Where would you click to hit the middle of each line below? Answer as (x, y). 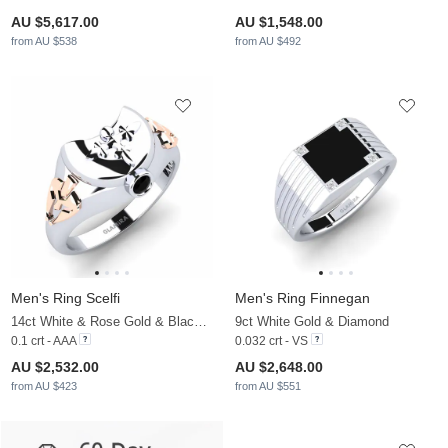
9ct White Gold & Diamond (312, 322)
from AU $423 (44, 386)
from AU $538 (44, 41)
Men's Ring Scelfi (65, 298)
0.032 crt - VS (271, 341)
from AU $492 (268, 41)
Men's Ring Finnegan (302, 298)
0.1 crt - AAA (43, 341)
